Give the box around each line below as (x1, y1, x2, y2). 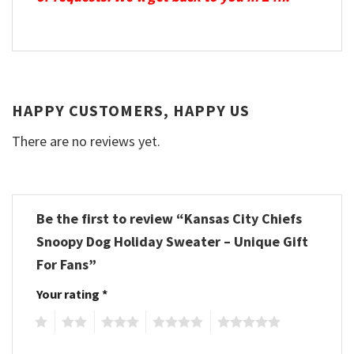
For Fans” (36, 254, 100, 273)
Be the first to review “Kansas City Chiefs (36, 209, 302, 228)
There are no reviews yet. (12, 131, 160, 150)
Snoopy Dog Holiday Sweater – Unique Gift (36, 232, 308, 250)
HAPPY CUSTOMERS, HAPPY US (12, 100, 250, 120)
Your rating (36, 285, 102, 302)
